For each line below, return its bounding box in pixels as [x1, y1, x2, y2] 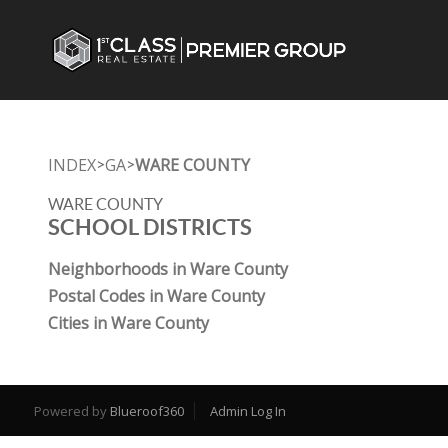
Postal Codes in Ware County [48, 285, 265, 307]
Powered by [33, 402, 110, 420]
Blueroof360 [109, 402, 184, 420]
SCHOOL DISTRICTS [48, 214, 252, 239]
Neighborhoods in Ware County [48, 258, 288, 280]
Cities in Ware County [48, 312, 209, 334]
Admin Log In [209, 402, 286, 420]
